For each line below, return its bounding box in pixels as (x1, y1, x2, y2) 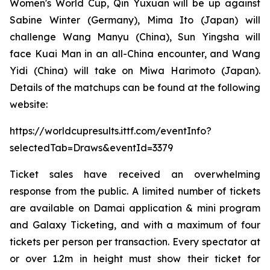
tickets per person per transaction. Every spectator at (10, 236, 260, 248)
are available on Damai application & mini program (10, 202, 260, 214)
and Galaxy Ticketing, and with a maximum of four (10, 219, 260, 231)
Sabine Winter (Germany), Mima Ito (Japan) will (10, 14, 260, 26)
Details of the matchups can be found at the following (10, 81, 260, 93)
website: (10, 98, 48, 110)
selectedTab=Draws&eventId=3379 (10, 142, 173, 154)
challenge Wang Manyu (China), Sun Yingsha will (10, 31, 260, 43)
